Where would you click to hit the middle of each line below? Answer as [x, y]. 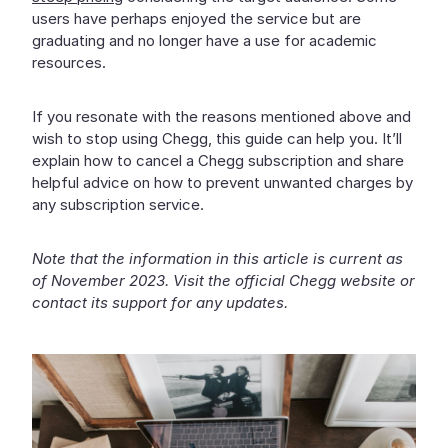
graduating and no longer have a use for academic [204, 40]
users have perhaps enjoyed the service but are [196, 18]
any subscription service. [118, 204]
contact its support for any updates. [160, 302]
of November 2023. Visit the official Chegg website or [223, 280]
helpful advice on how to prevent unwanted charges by [222, 182]
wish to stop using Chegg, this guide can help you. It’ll [217, 138]
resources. [69, 62]
